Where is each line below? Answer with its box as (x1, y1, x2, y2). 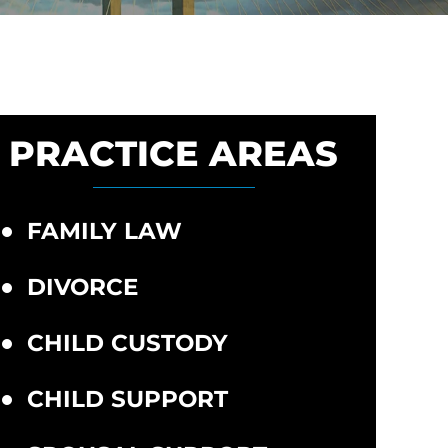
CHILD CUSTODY (26, 329, 228, 357)
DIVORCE (26, 273, 138, 301)
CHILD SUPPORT (26, 385, 228, 413)
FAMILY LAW (26, 217, 182, 245)
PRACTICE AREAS (9, 132, 339, 175)
